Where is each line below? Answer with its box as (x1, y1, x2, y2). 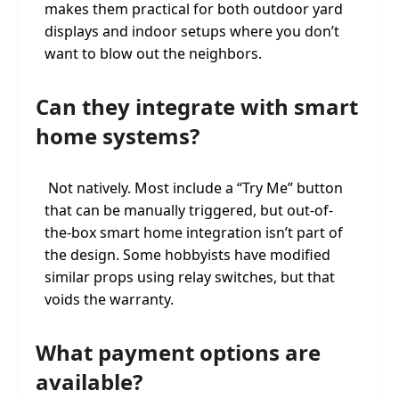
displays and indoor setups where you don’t (45, 21, 339, 41)
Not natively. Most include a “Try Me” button (45, 178, 343, 198)
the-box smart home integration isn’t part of (45, 223, 343, 242)
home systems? (36, 121, 199, 151)
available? (36, 367, 142, 396)
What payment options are (36, 338, 321, 367)
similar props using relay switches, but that (45, 267, 335, 287)
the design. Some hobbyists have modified (45, 245, 330, 265)
